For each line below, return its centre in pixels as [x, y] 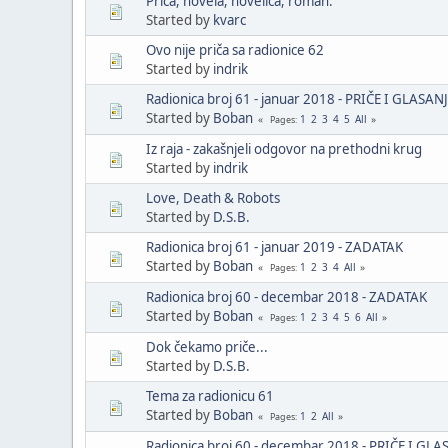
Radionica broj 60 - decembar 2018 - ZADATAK [286, 296]
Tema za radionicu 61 [210, 395]
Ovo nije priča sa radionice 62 [235, 49]
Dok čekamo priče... [207, 346]
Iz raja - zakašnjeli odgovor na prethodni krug [284, 148]
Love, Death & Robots [213, 197]
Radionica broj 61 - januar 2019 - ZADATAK [274, 246]
